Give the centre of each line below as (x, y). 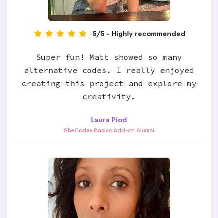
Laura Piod (109, 120)
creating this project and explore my (109, 83)
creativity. (109, 96)
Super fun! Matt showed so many (109, 57)
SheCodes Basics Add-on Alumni (109, 130)
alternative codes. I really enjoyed (109, 70)
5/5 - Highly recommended (139, 34)
